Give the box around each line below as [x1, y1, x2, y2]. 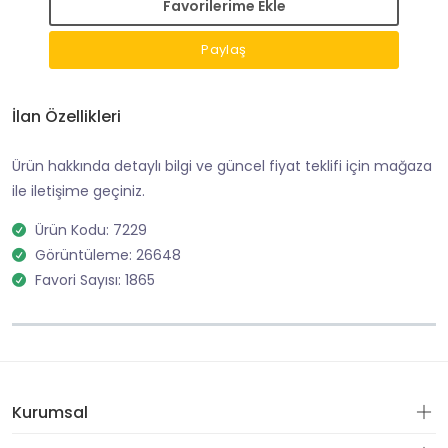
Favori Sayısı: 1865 [35, 270, 155, 290]
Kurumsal [12, 401, 88, 424]
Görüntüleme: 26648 [35, 245, 181, 265]
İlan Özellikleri [12, 105, 121, 128]
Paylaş [201, 40, 247, 59]
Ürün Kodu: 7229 [35, 220, 147, 240]
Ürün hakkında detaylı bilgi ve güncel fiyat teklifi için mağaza [12, 156, 432, 176]
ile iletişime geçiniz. [12, 181, 145, 201]
